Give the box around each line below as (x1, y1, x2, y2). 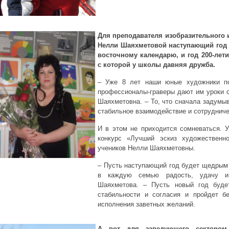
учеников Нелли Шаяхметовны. (98, 144, 195, 152)
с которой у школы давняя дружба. (98, 61, 215, 68)
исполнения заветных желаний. (98, 200, 195, 208)
